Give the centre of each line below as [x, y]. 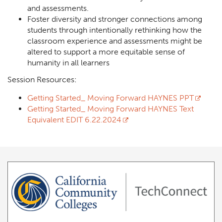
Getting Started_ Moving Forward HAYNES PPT [111, 98]
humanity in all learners [68, 62]
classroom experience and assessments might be [115, 41]
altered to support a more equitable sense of [106, 52]
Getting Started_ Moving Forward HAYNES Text [111, 109]
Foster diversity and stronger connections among [115, 19]
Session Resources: [42, 79]
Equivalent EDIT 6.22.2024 [74, 119]
